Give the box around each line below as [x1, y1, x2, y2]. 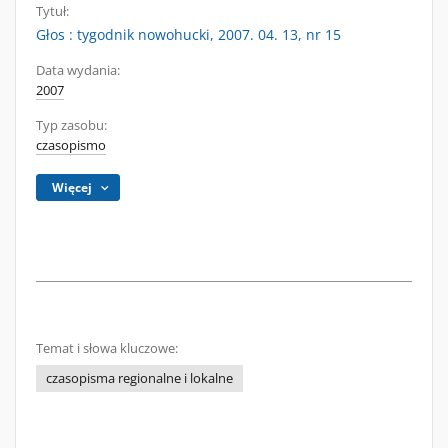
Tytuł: [36, 3, 69, 20]
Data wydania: [36, 62, 120, 79]
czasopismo [36, 137, 106, 154]
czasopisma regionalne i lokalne [46, 370, 233, 387]
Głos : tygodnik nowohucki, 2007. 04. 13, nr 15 [36, 25, 341, 44]
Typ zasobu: [36, 117, 107, 134]
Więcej [52, 179, 93, 196]
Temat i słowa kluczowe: [36, 340, 178, 357]
